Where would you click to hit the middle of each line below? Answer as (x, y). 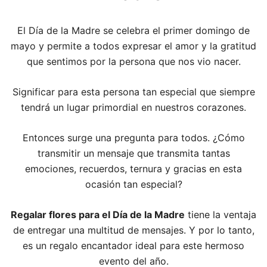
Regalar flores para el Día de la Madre (98, 215)
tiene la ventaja (221, 215)
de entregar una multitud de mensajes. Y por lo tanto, (133, 230)
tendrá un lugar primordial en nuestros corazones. (133, 107)
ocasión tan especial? (133, 184)
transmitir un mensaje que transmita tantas (133, 153)
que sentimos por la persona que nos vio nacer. (133, 61)
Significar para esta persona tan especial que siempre (133, 92)
